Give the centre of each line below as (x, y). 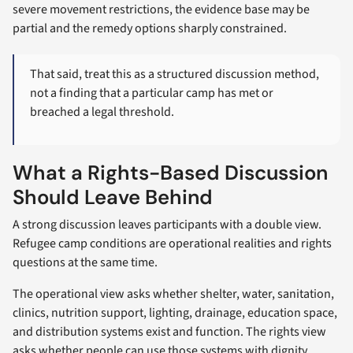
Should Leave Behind (113, 197)
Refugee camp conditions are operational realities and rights (172, 243)
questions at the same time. (85, 262)
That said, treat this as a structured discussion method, (175, 74)
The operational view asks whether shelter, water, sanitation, (173, 294)
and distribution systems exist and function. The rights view (169, 331)
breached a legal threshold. (102, 112)
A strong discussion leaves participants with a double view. (167, 224)
